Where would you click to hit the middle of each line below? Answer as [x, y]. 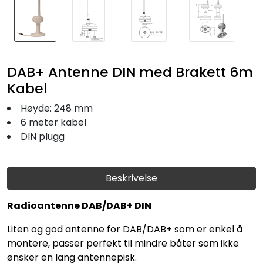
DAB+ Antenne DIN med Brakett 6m [130, 72]
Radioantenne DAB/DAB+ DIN [79, 205]
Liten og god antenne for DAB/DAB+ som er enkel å [125, 229]
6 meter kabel [53, 122]
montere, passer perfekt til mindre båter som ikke [123, 243]
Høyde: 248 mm [57, 108]
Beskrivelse [131, 178]
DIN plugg [43, 136]
